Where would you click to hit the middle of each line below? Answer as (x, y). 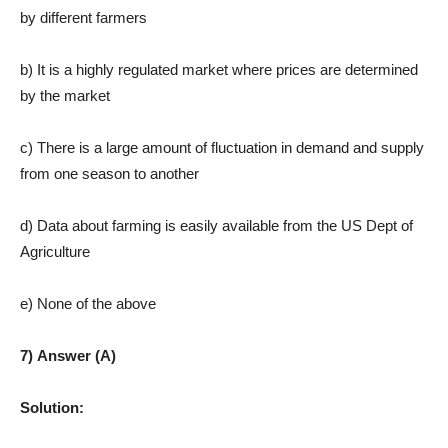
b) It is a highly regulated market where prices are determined (219, 69)
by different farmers (83, 17)
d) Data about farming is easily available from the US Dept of (216, 225)
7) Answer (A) (68, 355)
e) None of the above (88, 303)
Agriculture (55, 251)
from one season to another (109, 173)
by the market (65, 95)
